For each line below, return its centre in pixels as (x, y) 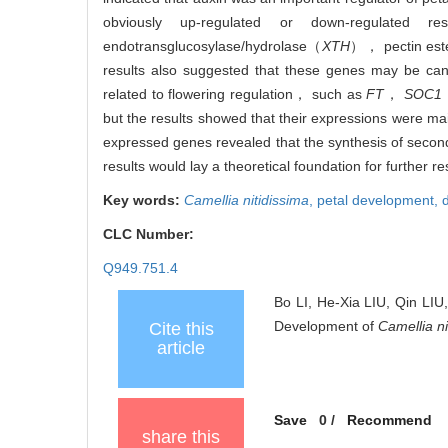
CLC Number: (150, 234)
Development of (326, 326)
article (181, 348)
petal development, (379, 200)
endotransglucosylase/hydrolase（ (212, 46)
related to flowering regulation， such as (235, 94)
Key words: (143, 200)
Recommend (389, 420)
